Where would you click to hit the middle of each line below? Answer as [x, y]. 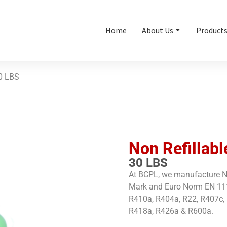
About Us [158, 30]
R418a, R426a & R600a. [171, 211]
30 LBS [148, 162]
